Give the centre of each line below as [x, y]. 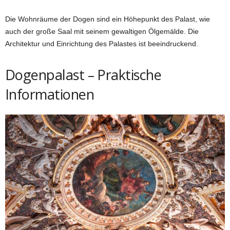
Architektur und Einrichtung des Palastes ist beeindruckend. [102, 43]
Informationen [50, 94]
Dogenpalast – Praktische [83, 74]
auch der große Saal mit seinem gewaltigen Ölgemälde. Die [102, 31]
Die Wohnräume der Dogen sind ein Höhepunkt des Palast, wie [108, 19]
